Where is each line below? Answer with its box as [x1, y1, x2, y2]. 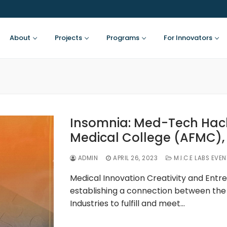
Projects [55, 33, 83, 43]
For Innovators [164, 33, 213, 43]
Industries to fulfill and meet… [69, 198, 185, 210]
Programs [106, 33, 140, 43]
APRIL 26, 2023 [113, 154, 158, 163]
